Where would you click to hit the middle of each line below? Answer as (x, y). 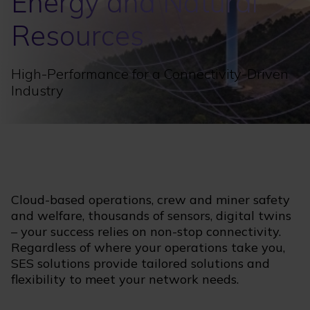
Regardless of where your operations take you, (148, 248)
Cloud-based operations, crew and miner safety (151, 200)
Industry (37, 91)
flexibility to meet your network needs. (125, 280)
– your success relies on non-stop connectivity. (146, 232)
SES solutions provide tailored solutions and (140, 264)
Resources (77, 36)
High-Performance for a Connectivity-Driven (150, 74)
